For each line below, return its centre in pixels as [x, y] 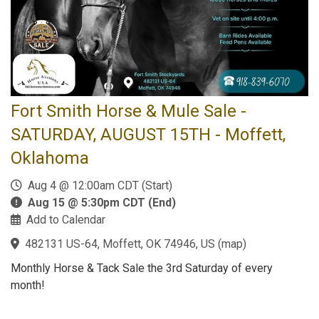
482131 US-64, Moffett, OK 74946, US [120, 244]
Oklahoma [50, 158]
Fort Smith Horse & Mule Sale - [129, 111]
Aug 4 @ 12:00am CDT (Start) [97, 185]
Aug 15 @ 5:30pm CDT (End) [102, 203]
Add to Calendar [66, 220]
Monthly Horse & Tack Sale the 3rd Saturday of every [142, 268]
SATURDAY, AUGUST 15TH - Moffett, [148, 135]
